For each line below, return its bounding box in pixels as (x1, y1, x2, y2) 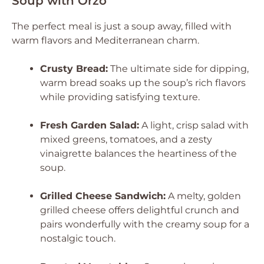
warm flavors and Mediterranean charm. (12, 35, 199, 46)
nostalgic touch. (40, 233, 115, 244)
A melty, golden (166, 190, 241, 202)
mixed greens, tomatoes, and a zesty (40, 134, 212, 145)
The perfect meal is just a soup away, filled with (12, 21, 232, 32)
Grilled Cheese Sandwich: (40, 190, 166, 202)
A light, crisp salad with (139, 120, 249, 131)
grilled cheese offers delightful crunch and (40, 204, 239, 216)
